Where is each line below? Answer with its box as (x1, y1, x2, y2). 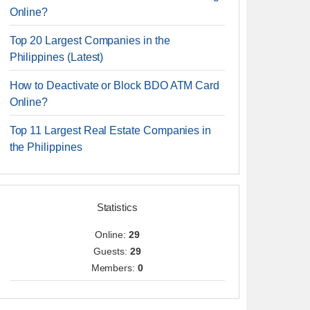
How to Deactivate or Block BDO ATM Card (9, 80, 220, 91)
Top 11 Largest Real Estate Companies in (9, 125, 212, 136)
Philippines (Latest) (9, 51, 104, 63)
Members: (91, 262, 138, 273)
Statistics (96, 201, 138, 213)
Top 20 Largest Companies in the (9, 35, 170, 46)
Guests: (93, 246, 130, 257)
